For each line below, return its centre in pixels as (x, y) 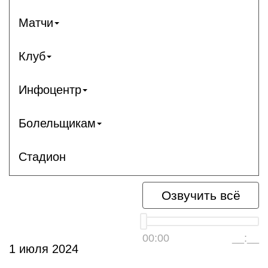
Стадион (42, 156)
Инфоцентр (50, 89)
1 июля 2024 (44, 249)
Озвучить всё (201, 195)
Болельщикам (57, 123)
